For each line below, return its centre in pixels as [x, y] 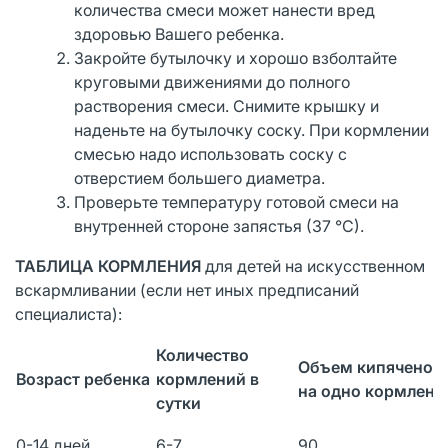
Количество [202, 354]
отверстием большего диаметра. [200, 177]
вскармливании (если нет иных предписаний [187, 289]
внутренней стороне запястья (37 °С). [219, 225]
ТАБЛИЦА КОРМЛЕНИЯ [108, 265]
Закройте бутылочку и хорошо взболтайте [236, 57]
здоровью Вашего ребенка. [179, 33]
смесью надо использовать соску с [211, 153]
